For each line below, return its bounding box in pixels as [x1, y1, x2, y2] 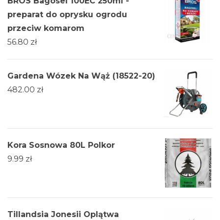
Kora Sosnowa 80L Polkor [7, 140, 115, 150]
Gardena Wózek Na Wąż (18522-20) [7, 71, 155, 81]
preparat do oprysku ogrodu [7, 10, 127, 20]
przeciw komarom [7, 24, 84, 33]
